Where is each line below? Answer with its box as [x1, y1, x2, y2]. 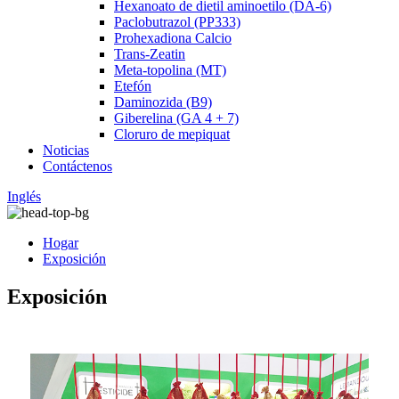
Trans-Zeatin [114, 46, 185, 61]
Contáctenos [43, 159, 112, 174]
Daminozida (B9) [114, 94, 212, 110]
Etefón [114, 78, 151, 94]
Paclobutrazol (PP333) [114, 14, 240, 29]
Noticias [43, 142, 89, 158]
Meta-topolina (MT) [114, 62, 226, 77]
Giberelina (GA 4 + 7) [114, 110, 239, 126]
